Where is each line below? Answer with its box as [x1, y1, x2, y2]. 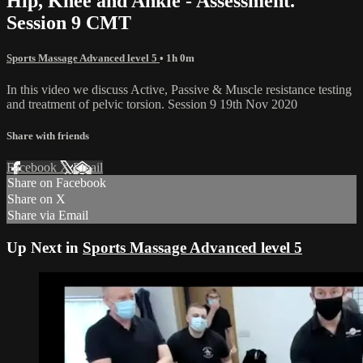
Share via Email [7, 208, 88, 223]
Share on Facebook [7, 176, 106, 190]
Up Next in [6, 239, 83, 256]
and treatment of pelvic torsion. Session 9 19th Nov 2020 [6, 96, 297, 111]
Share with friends [6, 130, 89, 143]
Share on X [7, 192, 66, 207]
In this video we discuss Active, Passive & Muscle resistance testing [6, 82, 352, 96]
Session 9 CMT [6, 11, 131, 33]
